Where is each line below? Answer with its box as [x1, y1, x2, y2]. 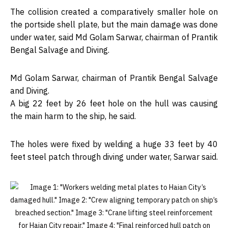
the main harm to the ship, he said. [10, 111, 136, 122]
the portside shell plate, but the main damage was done [10, 19, 218, 30]
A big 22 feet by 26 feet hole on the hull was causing [10, 98, 218, 109]
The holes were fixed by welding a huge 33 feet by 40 [10, 139, 218, 150]
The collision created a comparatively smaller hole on [10, 7, 218, 17]
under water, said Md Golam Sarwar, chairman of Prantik [10, 32, 218, 43]
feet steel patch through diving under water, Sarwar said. [10, 152, 218, 162]
